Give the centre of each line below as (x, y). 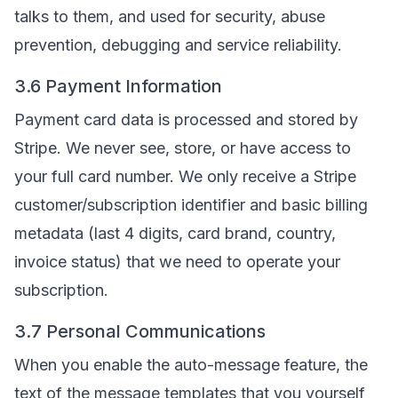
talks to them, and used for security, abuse (170, 16)
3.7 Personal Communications (140, 331)
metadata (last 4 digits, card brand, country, (175, 233)
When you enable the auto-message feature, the (191, 365)
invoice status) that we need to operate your (177, 262)
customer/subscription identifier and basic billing (191, 205)
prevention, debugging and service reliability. (178, 45)
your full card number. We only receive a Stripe (185, 176)
